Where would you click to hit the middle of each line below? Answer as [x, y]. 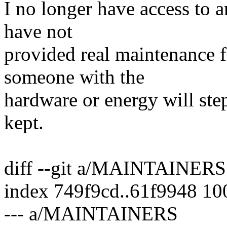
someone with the [74, 77]
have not [38, 31]
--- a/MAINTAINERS [91, 214]
